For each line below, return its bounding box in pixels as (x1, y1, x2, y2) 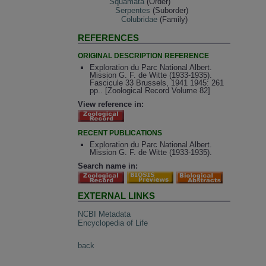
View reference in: (78, 99, 144, 109)
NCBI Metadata (78, 209, 131, 218)
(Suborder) (150, 5, 189, 15)
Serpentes (115, 5, 151, 15)
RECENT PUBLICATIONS (78, 128, 163, 137)
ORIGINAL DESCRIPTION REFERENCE (78, 51, 210, 60)
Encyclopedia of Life (78, 218, 148, 227)
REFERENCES (78, 33, 140, 43)
